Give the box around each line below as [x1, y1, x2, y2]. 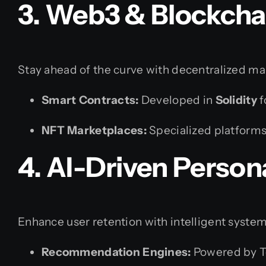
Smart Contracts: [42, 93, 139, 107]
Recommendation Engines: [42, 245, 191, 259]
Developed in [138, 93, 216, 107]
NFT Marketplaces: [42, 123, 147, 137]
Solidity [215, 93, 257, 107]
